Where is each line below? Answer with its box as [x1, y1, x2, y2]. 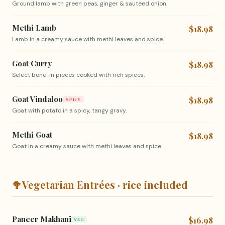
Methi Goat [12, 130, 52, 140]
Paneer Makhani [12, 214, 71, 224]
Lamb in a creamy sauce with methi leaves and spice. [12, 35, 164, 43]
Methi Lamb [12, 23, 56, 33]
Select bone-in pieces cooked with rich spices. [12, 71, 145, 79]
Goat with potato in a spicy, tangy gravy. [12, 106, 127, 115]
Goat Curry [12, 58, 52, 68]
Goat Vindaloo [12, 94, 63, 104]
